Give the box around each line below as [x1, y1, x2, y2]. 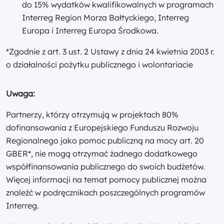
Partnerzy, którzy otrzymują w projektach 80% [6, 109, 178, 120]
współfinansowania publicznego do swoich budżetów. [6, 161, 205, 172]
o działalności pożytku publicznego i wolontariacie [6, 59, 193, 70]
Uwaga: [6, 88, 35, 99]
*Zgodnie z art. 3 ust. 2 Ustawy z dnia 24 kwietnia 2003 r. [6, 46, 214, 57]
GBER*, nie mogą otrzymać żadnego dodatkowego [6, 148, 197, 159]
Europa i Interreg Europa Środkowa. [22, 25, 160, 36]
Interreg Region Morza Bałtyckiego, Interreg [22, 12, 189, 23]
